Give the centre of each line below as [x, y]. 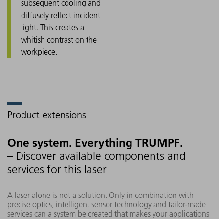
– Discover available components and [97, 156]
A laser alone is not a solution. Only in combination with [100, 195]
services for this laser [57, 169]
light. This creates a [53, 27]
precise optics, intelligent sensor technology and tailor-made [107, 204]
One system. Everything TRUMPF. [95, 142]
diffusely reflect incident [61, 15]
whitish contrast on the [59, 39]
